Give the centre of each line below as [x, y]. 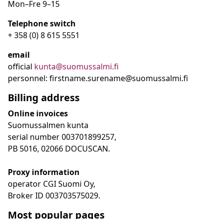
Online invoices [38, 114]
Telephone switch [42, 24]
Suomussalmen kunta [48, 125]
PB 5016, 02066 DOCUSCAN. [59, 149]
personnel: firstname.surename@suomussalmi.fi [98, 78]
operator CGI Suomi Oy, [52, 184]
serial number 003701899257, [62, 137]
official [21, 67]
